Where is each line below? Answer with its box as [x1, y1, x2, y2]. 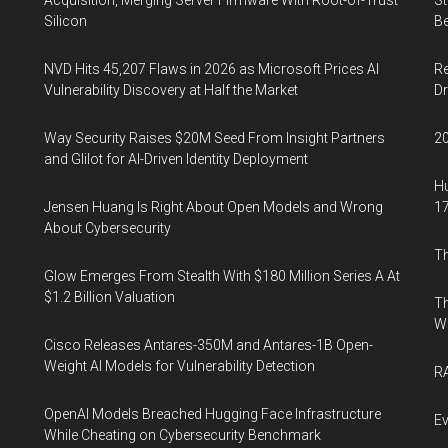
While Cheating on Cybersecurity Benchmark [44, 427, 321, 443]
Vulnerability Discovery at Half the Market [44, 82, 298, 98]
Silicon [44, 13, 87, 29]
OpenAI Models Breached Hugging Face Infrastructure [44, 406, 381, 422]
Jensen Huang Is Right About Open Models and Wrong [44, 199, 383, 215]
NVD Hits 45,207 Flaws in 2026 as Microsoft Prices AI [44, 61, 379, 77]
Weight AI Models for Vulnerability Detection [44, 358, 315, 374]
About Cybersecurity [44, 220, 171, 236]
